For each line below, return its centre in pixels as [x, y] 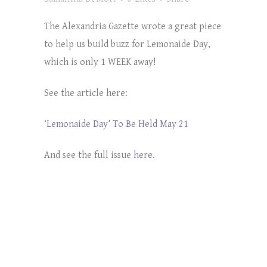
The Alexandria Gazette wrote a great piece [133, 26]
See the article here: [86, 93]
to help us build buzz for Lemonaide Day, [127, 44]
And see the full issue [89, 155]
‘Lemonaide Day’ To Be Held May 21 [116, 124]
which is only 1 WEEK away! [100, 62]
